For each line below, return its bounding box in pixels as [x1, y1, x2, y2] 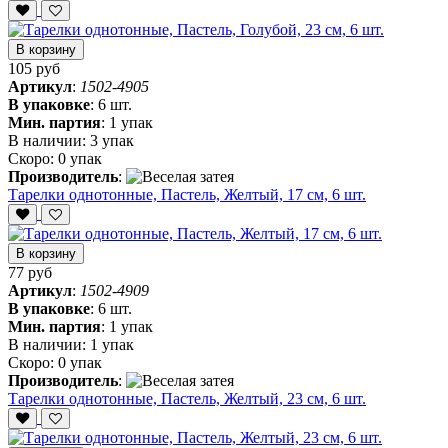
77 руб [8, 264, 52, 282]
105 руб [8, 60, 60, 78]
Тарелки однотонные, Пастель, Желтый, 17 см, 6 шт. [8, 186, 366, 204]
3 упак [90, 132, 134, 150]
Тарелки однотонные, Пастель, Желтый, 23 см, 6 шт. [8, 390, 366, 408]
